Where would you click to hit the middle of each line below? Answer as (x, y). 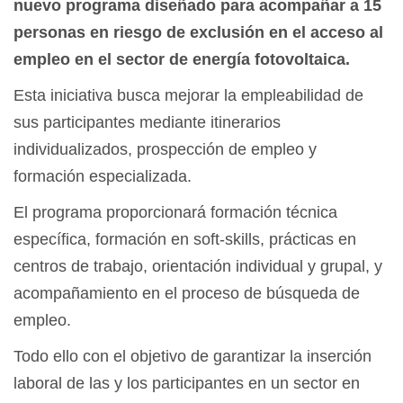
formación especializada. (103, 177)
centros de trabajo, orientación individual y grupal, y (198, 267)
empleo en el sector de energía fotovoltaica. (182, 60)
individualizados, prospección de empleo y (165, 150)
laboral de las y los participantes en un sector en (187, 384)
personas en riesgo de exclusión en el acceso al (198, 33)
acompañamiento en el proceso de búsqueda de (187, 294)
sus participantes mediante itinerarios (147, 123)
